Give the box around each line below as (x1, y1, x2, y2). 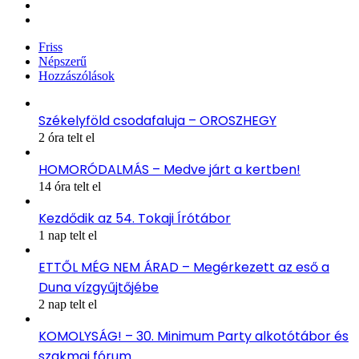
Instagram (38, 11, 87, 26)
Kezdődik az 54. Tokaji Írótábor (38, 208, 231, 228)
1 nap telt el (38, 228, 97, 242)
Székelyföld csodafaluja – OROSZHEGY (38, 111, 276, 130)
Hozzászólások (38, 68, 115, 83)
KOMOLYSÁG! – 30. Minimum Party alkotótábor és (38, 326, 349, 345)
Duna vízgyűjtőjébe (38, 277, 159, 296)
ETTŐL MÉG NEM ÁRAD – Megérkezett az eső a (38, 257, 329, 276)
